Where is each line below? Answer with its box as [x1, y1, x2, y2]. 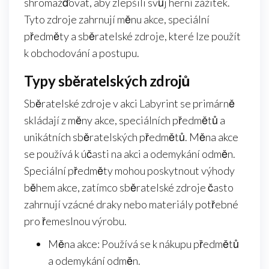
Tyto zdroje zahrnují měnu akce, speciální [24, 13, 210, 26]
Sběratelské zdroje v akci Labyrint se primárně [24, 97, 235, 110]
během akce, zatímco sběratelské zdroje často [24, 181, 234, 195]
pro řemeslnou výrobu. [24, 214, 127, 228]
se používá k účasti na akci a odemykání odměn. [24, 147, 235, 161]
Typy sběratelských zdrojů [24, 72, 190, 90]
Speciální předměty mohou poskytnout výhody [24, 164, 235, 178]
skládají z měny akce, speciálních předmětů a [24, 113, 225, 127]
